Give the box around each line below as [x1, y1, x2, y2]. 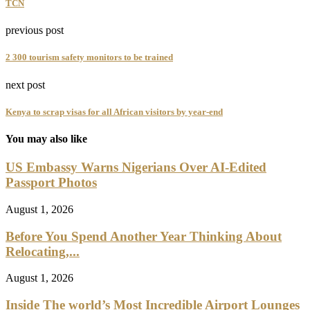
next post [6, 78, 45, 91]
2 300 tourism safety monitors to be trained [6, 52, 173, 63]
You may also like [6, 132, 87, 145]
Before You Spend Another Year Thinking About [6, 228, 282, 244]
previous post [6, 24, 64, 37]
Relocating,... [6, 244, 80, 259]
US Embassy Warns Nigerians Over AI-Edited [6, 160, 266, 175]
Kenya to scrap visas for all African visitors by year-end [6, 106, 223, 117]
